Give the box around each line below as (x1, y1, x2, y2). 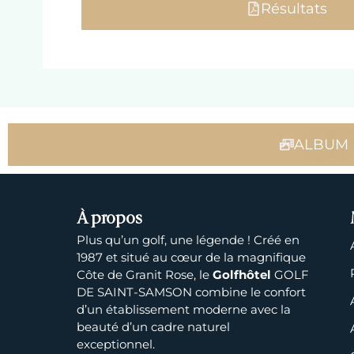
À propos (77, 211, 143, 228)
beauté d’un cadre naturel (77, 318, 231, 334)
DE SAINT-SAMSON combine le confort (77, 284, 307, 299)
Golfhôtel (213, 266, 272, 282)
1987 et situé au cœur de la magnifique (77, 249, 307, 265)
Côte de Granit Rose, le (77, 266, 213, 282)
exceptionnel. (77, 336, 156, 352)
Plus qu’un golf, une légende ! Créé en (77, 232, 300, 247)
